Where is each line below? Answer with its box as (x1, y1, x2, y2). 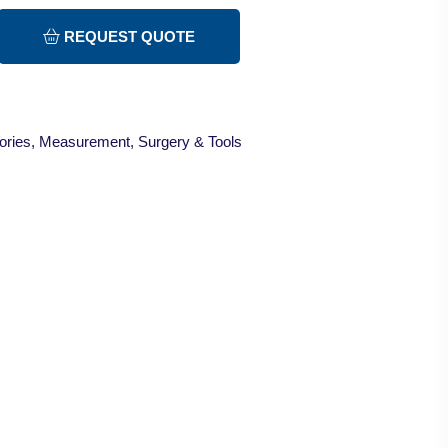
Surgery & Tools (138, 132, 242, 150)
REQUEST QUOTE (60, 27, 195, 45)
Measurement (39, 132, 130, 150)
